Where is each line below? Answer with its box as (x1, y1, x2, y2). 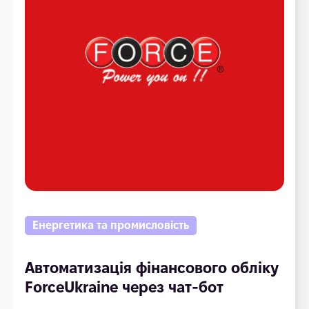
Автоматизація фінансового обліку (25, 259, 279, 276)
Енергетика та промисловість (32, 219, 189, 231)
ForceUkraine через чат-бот (25, 279, 223, 295)
